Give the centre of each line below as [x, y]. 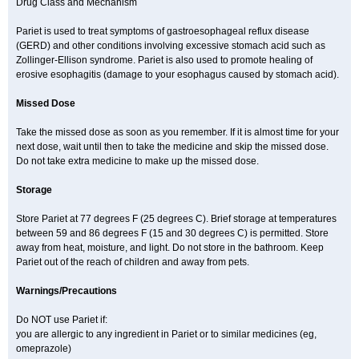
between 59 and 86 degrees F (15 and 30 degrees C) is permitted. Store [172, 233]
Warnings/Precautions [67, 291]
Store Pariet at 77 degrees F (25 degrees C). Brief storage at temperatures [176, 219]
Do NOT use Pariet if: [62, 320]
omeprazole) [44, 349]
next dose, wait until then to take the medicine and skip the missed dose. [172, 147]
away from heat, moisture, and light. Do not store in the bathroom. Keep [170, 248]
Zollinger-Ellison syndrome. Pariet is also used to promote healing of [164, 60]
